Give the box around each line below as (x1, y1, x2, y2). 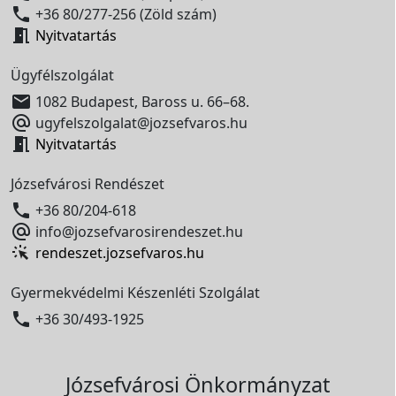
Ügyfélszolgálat (11, 65, 114, 85)
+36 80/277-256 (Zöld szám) (32, 4, 217, 24)
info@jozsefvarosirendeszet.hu (32, 221, 243, 241)
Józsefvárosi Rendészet (11, 173, 164, 194)
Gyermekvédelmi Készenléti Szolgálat (11, 282, 260, 302)
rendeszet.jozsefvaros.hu (35, 242, 204, 263)
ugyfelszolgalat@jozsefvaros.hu (32, 112, 247, 133)
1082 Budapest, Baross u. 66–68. (32, 91, 249, 111)
